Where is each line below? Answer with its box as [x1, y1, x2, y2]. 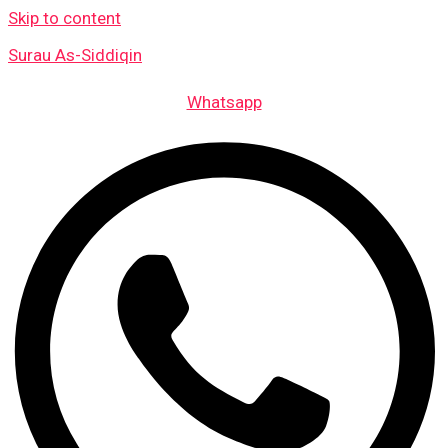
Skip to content [8, 8, 121, 28]
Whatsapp [186, 92, 262, 112]
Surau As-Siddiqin [8, 45, 142, 65]
